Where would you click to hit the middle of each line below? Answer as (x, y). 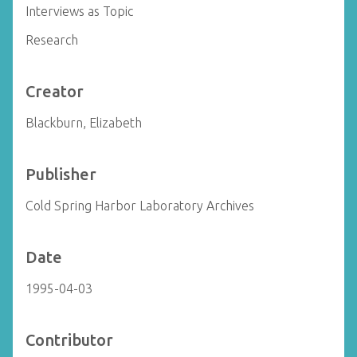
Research (52, 40)
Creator (55, 91)
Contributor (69, 340)
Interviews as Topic (79, 11)
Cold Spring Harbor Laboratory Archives (140, 206)
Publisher (61, 174)
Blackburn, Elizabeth (84, 123)
